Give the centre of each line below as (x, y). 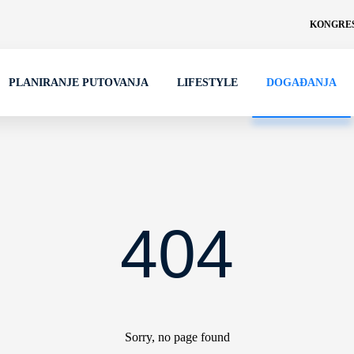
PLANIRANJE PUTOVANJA (79, 83)
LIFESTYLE (207, 83)
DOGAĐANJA (301, 83)
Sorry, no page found (177, 337)
